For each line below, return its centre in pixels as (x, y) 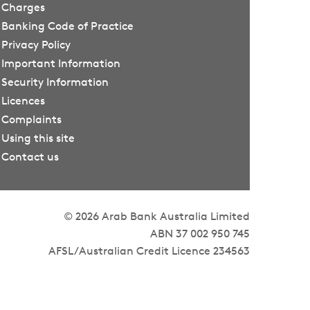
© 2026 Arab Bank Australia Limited (157, 217)
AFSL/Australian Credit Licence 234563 (149, 251)
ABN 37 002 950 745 (200, 234)
